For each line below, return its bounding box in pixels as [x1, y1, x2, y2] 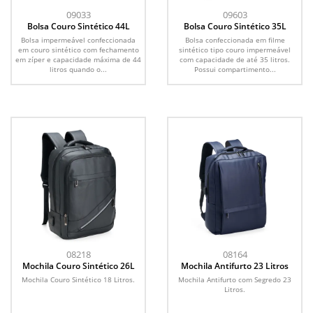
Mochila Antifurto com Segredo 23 [178, 275, 291, 284]
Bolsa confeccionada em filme [184, 35, 285, 45]
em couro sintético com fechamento [17, 45, 139, 54]
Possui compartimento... [194, 64, 276, 74]
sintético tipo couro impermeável [179, 45, 291, 54]
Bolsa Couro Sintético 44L [27, 20, 130, 32]
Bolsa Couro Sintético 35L [183, 20, 286, 32]
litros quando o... [50, 64, 107, 74]
